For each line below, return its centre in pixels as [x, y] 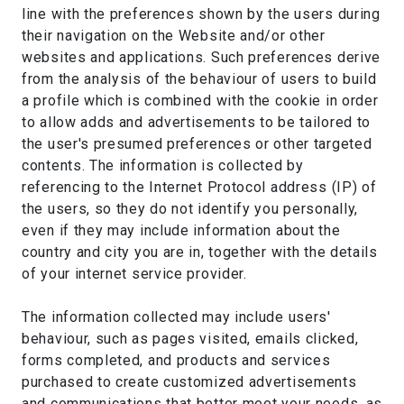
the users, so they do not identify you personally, [190, 209]
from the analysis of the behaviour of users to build [199, 79]
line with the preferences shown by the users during [201, 14]
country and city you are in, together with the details [200, 252]
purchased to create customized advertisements [189, 382]
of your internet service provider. [134, 274]
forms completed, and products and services [176, 360]
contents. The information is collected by [163, 165]
